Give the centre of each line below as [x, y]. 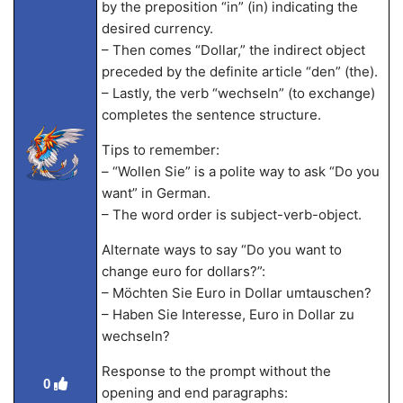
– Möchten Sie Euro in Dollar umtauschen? [236, 293]
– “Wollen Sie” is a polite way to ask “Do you [240, 171]
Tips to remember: [160, 150]
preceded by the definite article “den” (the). [239, 72]
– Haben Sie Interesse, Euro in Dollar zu [228, 314]
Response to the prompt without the [216, 371]
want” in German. [156, 193]
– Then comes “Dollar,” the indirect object [233, 50]
